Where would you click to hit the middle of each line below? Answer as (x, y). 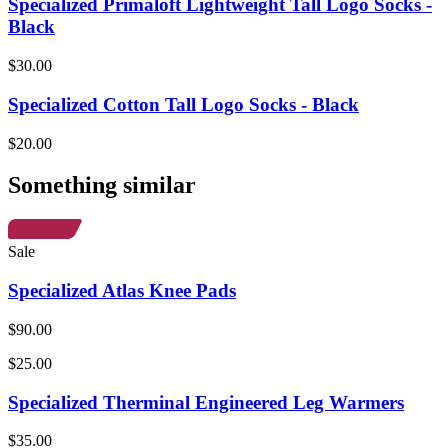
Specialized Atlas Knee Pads (122, 291)
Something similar (102, 185)
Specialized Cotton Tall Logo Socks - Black (183, 104)
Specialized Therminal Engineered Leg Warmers (206, 402)
